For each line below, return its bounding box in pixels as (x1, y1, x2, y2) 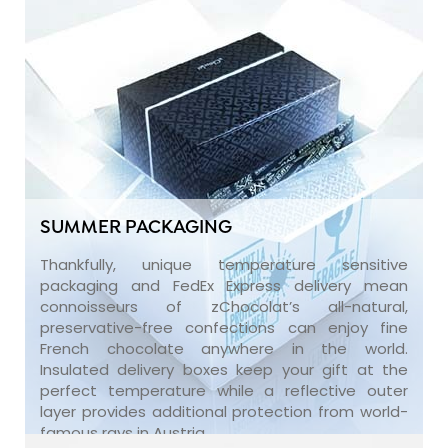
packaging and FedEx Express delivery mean (40, 274, 408, 296)
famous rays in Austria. (40, 421, 208, 443)
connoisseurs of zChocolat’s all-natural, (40, 295, 408, 317)
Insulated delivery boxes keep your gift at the (40, 358, 408, 380)
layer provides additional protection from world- (40, 400, 408, 422)
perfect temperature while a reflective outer (40, 379, 408, 401)
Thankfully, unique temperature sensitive (40, 253, 408, 275)
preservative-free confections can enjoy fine (40, 316, 408, 338)
